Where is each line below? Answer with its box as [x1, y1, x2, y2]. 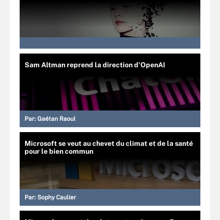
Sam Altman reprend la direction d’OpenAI [25, 61, 165, 69]
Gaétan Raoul [37, 115, 76, 122]
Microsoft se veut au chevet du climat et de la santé [25, 139, 193, 147]
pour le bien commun [25, 147, 93, 155]
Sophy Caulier [37, 194, 76, 201]
